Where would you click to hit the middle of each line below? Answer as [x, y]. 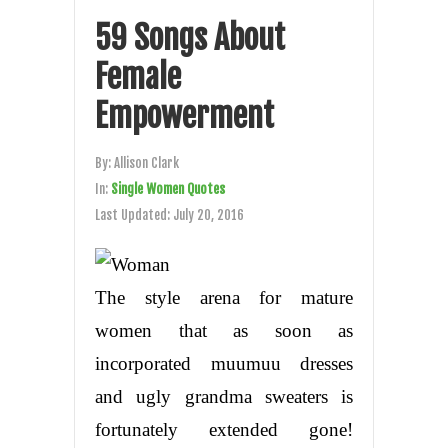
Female [138, 76]
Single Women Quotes [168, 188]
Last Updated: [134, 214]
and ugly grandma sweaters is [224, 396]
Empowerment [184, 115]
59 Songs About [190, 37]
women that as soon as [224, 330]
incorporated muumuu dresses [224, 363]
